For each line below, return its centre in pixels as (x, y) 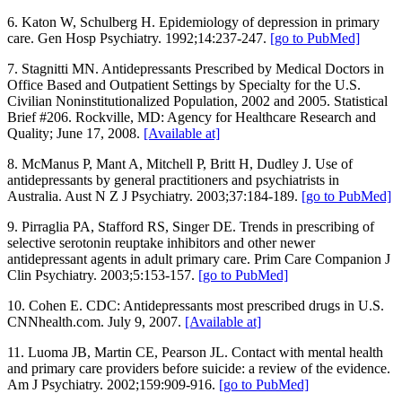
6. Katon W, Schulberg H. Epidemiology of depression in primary (193, 22)
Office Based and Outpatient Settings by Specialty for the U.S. (184, 84)
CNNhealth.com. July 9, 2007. (96, 321)
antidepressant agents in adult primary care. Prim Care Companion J (199, 258)
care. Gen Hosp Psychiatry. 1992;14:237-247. (139, 38)
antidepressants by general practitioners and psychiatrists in (173, 179)
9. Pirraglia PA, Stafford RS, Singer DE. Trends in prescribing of (191, 226)
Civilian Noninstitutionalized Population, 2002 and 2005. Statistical (197, 100)
